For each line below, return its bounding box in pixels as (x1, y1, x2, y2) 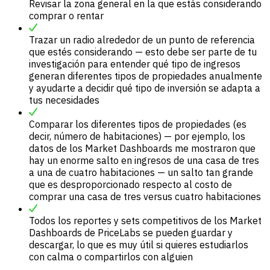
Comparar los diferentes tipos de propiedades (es (29, 118, 246, 131)
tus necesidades (29, 94, 99, 107)
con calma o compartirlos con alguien (29, 251, 193, 263)
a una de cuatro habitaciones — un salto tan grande (29, 166, 253, 179)
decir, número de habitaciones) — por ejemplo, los (29, 130, 245, 143)
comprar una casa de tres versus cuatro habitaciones (29, 190, 261, 203)
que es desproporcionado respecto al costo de (29, 178, 232, 191)
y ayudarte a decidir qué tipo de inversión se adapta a (29, 82, 260, 95)
